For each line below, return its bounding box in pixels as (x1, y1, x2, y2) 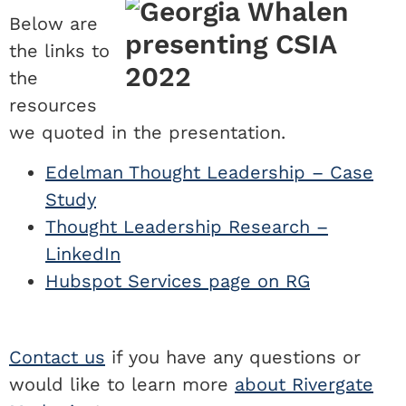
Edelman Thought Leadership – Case (45, 161, 373, 184)
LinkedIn (45, 243, 121, 266)
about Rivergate (235, 373, 373, 396)
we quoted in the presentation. (9, 121, 285, 143)
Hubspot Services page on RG (45, 270, 310, 293)
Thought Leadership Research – (45, 216, 328, 238)
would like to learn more (9, 373, 235, 396)
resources (9, 93, 97, 116)
